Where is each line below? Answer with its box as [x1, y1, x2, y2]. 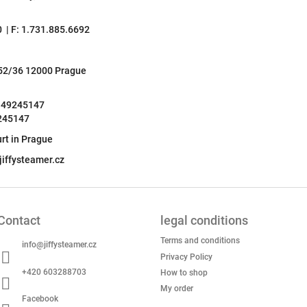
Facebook [22, 293, 58, 304]
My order [160, 284, 193, 294]
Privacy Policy [160, 251, 212, 262]
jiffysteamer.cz [44, 240, 97, 250]
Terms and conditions [160, 236, 240, 246]
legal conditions [160, 213, 248, 228]
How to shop [160, 267, 208, 278]
